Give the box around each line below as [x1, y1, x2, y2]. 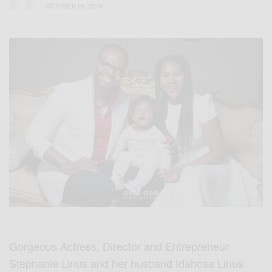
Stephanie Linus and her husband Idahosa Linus [9, 254, 244, 271]
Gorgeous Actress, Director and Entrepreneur [9, 237, 229, 254]
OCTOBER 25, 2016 [46, 2, 103, 11]
